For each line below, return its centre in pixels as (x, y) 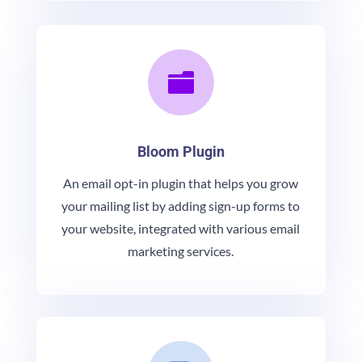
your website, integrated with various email (181, 229)
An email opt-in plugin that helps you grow (181, 183)
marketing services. (181, 251)
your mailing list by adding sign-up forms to (181, 206)
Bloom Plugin (181, 152)
